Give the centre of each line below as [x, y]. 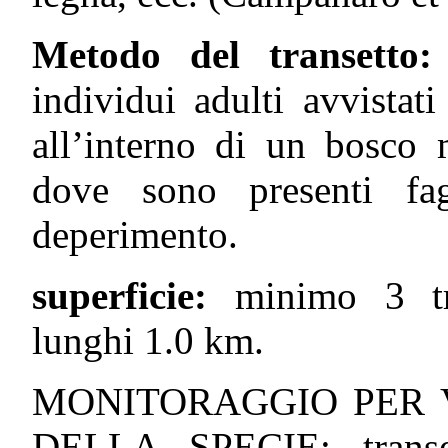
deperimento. [135, 234]
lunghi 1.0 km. [148, 340]
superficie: [133, 295]
